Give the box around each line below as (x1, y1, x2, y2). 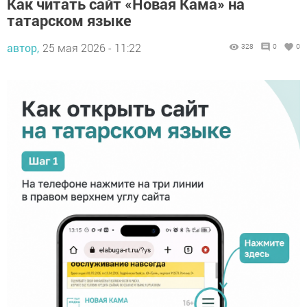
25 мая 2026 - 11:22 (42, 40, 141, 56)
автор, (7, 40, 39, 56)
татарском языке (7, 10, 132, 31)
